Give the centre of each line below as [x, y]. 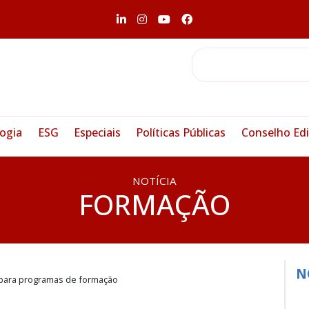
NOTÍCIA [154, 181]
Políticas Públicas [181, 133]
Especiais [98, 133]
